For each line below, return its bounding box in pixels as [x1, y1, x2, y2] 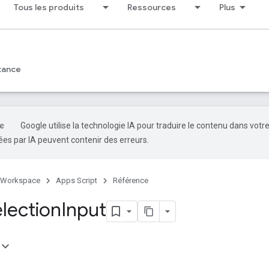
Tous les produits [14, 2, 84, 13]
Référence [113, 176, 148, 185]
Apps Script [56, 176, 97, 185]
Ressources [127, 2, 176, 13]
